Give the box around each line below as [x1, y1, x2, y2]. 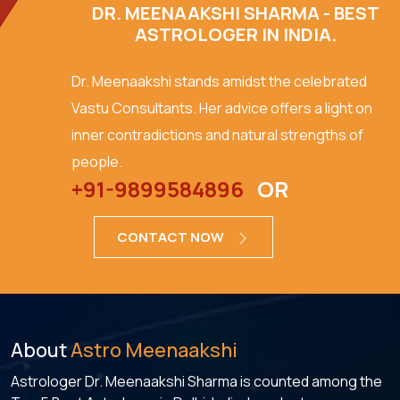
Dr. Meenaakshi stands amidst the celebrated [71, 71, 367, 91]
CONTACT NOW [117, 228, 227, 247]
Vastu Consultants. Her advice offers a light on [71, 97, 372, 118]
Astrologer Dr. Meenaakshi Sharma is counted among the [11, 371, 382, 392]
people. [71, 151, 122, 171]
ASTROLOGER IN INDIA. [135, 21, 337, 46]
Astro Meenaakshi [71, 337, 237, 364]
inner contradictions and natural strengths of [71, 124, 363, 145]
